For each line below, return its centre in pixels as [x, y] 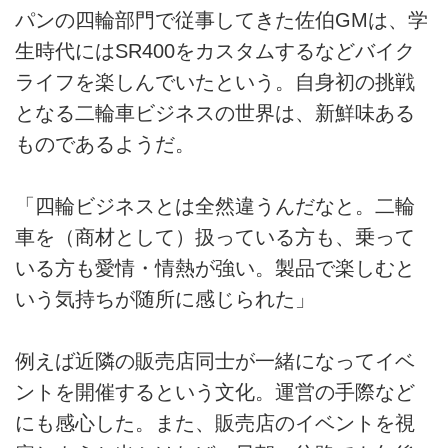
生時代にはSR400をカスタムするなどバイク [215, 50]
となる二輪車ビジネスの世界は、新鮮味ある [215, 112]
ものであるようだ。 [105, 143]
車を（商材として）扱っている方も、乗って [215, 236]
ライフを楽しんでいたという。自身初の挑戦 [215, 81]
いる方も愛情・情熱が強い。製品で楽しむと [215, 267]
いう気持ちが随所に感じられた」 [165, 298]
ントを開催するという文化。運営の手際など [215, 392]
